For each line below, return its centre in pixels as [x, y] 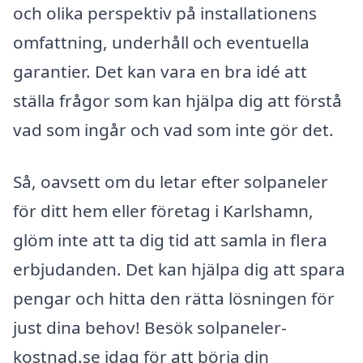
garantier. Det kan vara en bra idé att [160, 72]
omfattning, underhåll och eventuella [161, 43]
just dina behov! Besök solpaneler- [150, 328]
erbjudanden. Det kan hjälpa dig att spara [179, 269]
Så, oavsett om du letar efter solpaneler [171, 182]
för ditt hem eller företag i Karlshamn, [163, 211]
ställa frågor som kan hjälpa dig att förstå [177, 101]
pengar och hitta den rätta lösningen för [174, 299]
